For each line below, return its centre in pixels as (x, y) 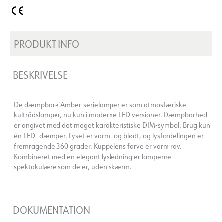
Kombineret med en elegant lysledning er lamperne (93, 156)
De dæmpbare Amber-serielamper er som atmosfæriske (100, 104)
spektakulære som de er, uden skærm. (73, 166)
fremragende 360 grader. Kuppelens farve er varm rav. (98, 146)
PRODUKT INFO (47, 43)
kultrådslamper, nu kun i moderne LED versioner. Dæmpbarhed (111, 114)
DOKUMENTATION (52, 210)
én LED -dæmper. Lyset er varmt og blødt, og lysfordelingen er (109, 135)
